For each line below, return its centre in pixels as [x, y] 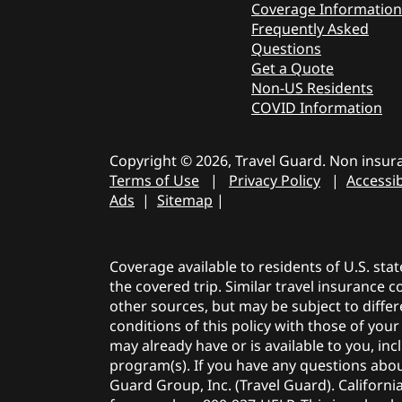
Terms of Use [154, 180]
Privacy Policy [275, 180]
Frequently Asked [310, 28]
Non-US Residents [312, 87]
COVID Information [317, 107]
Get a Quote [293, 68]
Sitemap [185, 200]
